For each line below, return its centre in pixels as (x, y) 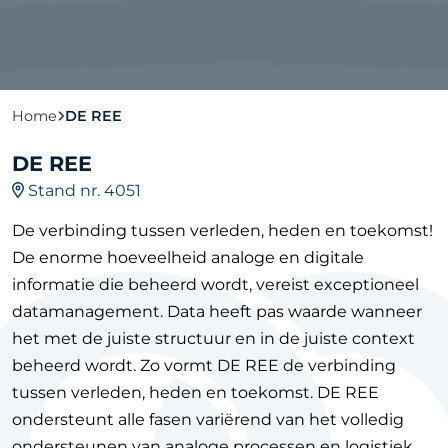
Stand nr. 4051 (82, 190)
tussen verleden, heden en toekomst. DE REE (195, 392)
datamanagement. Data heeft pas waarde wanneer (217, 311)
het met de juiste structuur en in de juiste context (213, 338)
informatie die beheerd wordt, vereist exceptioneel (215, 284)
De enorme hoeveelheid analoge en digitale (188, 257)
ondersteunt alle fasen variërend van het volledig (208, 419)
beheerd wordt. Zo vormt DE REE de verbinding (204, 365)
